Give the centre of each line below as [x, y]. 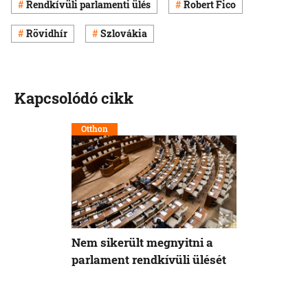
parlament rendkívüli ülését [149, 260]
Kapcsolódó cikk [74, 98]
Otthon [95, 128]
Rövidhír [47, 34]
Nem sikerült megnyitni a [142, 243]
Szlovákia [124, 34]
